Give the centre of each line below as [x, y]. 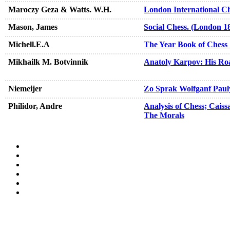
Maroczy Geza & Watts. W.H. [60, 10]
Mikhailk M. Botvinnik [48, 62]
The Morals [164, 116]
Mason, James [33, 27]
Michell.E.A [29, 45]
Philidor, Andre [35, 106]
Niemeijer [25, 89]
